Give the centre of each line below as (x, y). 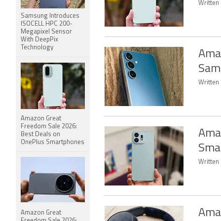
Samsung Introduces (50, 16)
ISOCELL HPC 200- (47, 24)
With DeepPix (39, 40)
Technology (37, 48)
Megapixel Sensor (46, 32)
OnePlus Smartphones (53, 142)
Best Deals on (40, 134)
